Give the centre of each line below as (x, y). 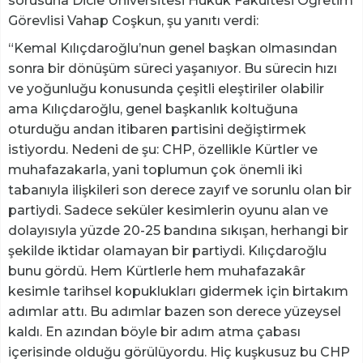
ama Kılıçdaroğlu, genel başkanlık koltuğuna (153, 109)
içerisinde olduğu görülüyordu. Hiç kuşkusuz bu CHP (179, 352)
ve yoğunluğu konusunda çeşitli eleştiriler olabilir (166, 89)
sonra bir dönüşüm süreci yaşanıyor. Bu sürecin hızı (173, 69)
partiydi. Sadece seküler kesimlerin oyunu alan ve (168, 211)
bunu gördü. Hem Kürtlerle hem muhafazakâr (157, 271)
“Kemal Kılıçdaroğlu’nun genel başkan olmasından (173, 49)
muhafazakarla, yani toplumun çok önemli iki (155, 170)
